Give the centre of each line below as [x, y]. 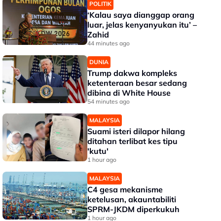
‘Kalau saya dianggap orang [141, 15]
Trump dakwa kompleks [132, 73]
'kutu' [98, 151]
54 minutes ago [109, 101]
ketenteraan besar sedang [137, 83]
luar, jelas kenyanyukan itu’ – [142, 25]
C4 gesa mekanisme [125, 189]
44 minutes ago [109, 43]
